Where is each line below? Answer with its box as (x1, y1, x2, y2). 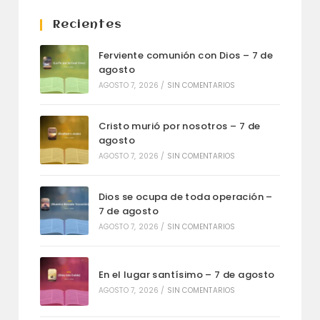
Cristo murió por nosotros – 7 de (98, 119, 261, 134)
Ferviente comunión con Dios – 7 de (98, 49, 274, 63)
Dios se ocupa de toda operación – (98, 190, 273, 204)
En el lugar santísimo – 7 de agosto (98, 268, 275, 282)
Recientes (53, 19, 123, 31)
